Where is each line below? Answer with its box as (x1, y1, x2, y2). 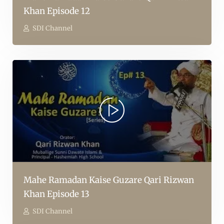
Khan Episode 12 (23, 5, 90, 17)
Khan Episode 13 (23, 188, 89, 200)
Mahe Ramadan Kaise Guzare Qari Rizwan (23, 174, 194, 186)
